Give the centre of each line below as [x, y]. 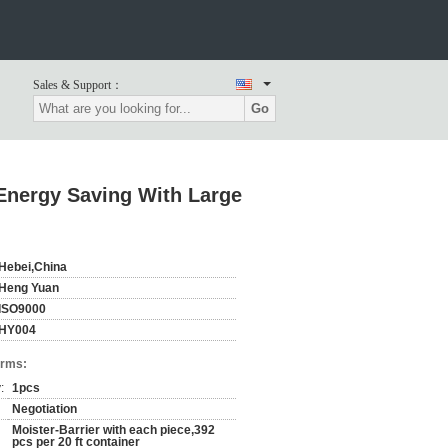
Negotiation [44, 409]
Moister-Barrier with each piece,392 [113, 430]
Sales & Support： [78, 85]
